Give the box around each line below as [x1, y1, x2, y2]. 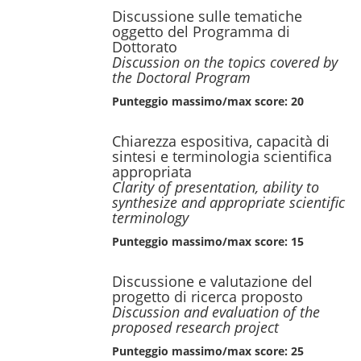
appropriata [112, 162, 192, 181]
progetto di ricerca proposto [112, 287, 303, 306]
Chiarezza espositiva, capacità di [112, 131, 330, 151]
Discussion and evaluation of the [112, 302, 320, 322]
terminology [112, 208, 189, 227]
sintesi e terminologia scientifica [112, 147, 332, 166]
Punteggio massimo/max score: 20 [112, 93, 304, 109]
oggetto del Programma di [112, 22, 290, 41]
